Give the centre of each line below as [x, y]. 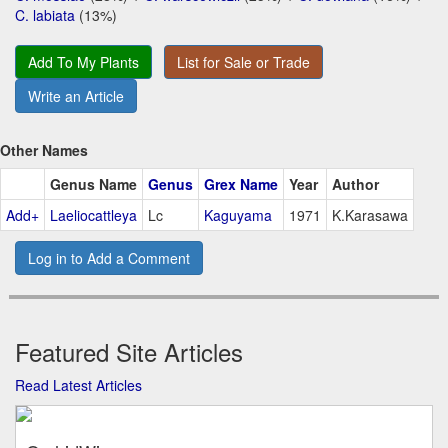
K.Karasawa [370, 215]
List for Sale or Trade [243, 62]
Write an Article [76, 96]
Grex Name [241, 184]
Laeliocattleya [93, 215]
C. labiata [45, 15]
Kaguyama [238, 215]
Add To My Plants [83, 62]
